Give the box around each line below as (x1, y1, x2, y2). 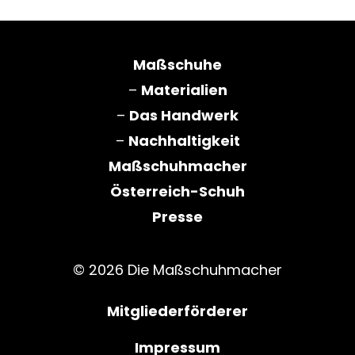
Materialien (140, 80, 227, 101)
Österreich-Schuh (110, 181, 245, 202)
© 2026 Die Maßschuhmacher (73, 259, 282, 280)
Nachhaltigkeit (128, 131, 240, 151)
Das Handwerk (129, 105, 239, 126)
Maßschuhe (133, 55, 222, 75)
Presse (152, 207, 203, 227)
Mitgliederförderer (107, 300, 248, 321)
